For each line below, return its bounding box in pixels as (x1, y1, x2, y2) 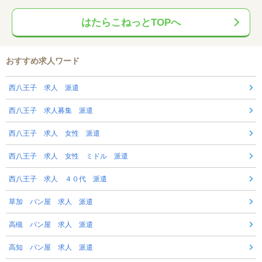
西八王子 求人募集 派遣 (9, 106, 93, 115)
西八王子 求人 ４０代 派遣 (9, 175, 107, 184)
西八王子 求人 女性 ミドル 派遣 (9, 152, 128, 161)
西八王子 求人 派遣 (9, 84, 79, 92)
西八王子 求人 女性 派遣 (9, 129, 100, 138)
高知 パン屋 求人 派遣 (9, 243, 93, 252)
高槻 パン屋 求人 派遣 (9, 220, 93, 229)
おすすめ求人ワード (6, 56, 80, 66)
